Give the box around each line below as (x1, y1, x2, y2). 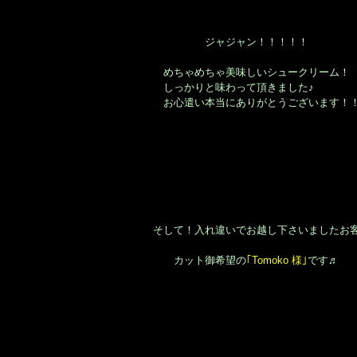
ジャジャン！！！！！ (153, 35, 308, 48)
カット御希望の (153, 253, 246, 266)
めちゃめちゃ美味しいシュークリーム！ (153, 65, 350, 78)
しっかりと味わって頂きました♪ (153, 80, 314, 93)
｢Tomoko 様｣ (246, 253, 308, 266)
